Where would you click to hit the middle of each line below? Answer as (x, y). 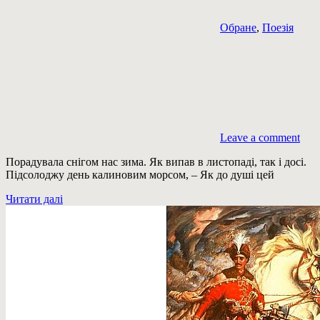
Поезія (278, 28)
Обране (238, 28)
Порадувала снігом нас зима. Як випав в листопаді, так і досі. (156, 162)
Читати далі (34, 199)
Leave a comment (260, 138)
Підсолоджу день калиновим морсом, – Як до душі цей (140, 175)
